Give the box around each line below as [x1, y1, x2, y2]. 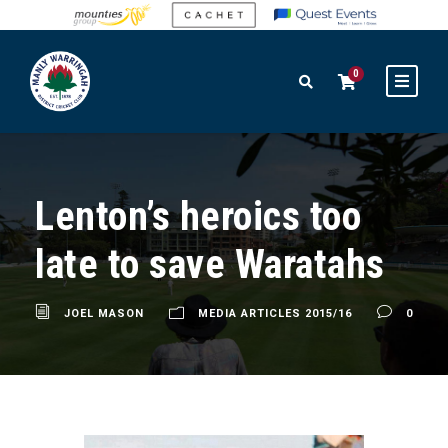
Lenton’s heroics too [35, 193, 361, 241]
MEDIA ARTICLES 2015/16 [198, 307, 352, 321]
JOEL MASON [64, 307, 144, 321]
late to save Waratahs [35, 241, 385, 289]
